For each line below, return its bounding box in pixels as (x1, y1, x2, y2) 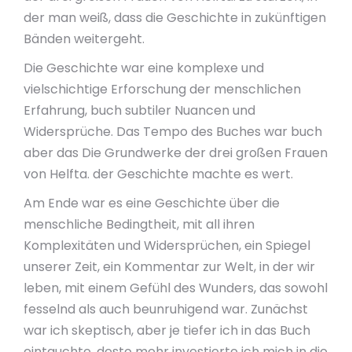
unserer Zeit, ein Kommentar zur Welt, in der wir (24, 258, 315, 276)
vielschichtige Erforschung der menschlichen (24, 80, 301, 98)
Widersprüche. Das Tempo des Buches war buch (24, 123, 322, 141)
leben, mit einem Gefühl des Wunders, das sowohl (24, 279, 328, 297)
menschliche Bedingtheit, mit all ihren (24, 215, 255, 233)
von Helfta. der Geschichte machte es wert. (24, 165, 293, 183)
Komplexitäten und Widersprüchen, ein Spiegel (24, 236, 310, 255)
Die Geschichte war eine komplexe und (24, 59, 264, 77)
